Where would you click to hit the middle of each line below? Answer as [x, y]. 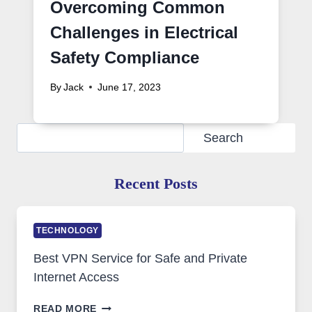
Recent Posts [156, 183]
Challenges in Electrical [144, 33]
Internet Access [76, 278]
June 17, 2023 [130, 87]
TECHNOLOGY [68, 231]
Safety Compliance [125, 58]
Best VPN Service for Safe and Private [140, 259]
